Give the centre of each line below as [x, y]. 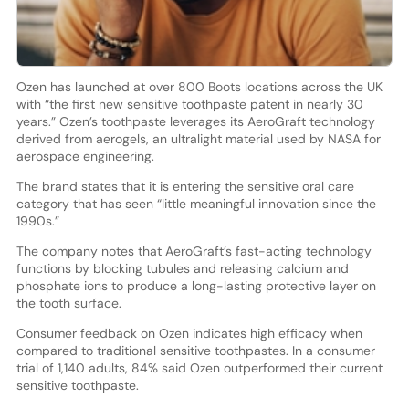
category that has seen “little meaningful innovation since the [196, 203]
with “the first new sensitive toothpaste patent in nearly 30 [189, 104]
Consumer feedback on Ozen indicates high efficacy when [189, 333]
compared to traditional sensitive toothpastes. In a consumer [195, 350]
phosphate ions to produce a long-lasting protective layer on [196, 285]
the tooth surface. [68, 303]
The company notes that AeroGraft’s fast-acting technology [194, 251]
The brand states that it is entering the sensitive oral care [185, 186]
